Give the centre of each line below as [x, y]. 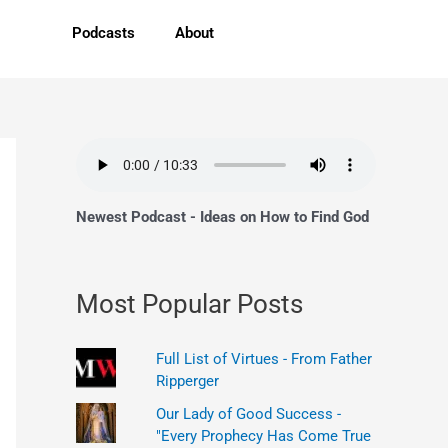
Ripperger [187, 381]
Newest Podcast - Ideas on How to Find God [222, 217]
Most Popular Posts [189, 303]
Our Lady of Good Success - [248, 414]
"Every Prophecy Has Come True [263, 436]
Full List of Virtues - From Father [263, 359]
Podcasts [103, 33]
